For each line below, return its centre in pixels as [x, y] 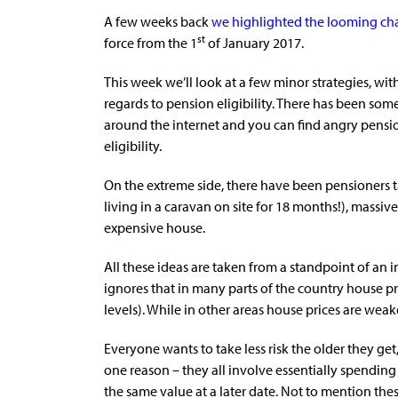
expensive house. [155, 227]
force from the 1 [151, 42]
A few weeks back [156, 21]
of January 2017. [255, 42]
